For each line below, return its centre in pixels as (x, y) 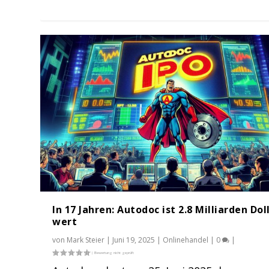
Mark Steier (86, 240)
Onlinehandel (186, 240)
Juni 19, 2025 (134, 240)
